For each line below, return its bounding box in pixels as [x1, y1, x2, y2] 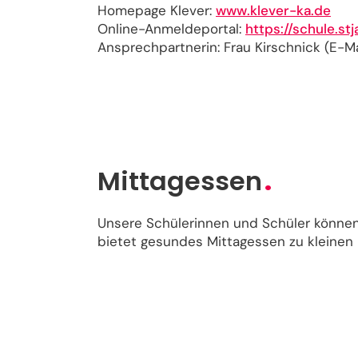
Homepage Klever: [97, 2, 216, 19]
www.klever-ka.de [216, 2, 331, 19]
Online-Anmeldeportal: [97, 20, 245, 38]
